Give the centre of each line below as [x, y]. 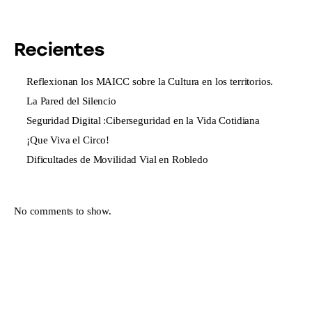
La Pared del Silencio [71, 101]
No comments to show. [63, 211]
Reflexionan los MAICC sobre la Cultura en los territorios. [150, 82]
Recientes [59, 50]
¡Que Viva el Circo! [68, 140]
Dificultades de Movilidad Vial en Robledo [117, 160]
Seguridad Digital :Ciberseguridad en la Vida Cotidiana [143, 121]
